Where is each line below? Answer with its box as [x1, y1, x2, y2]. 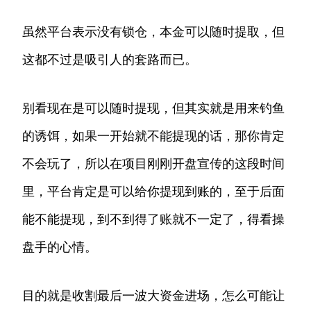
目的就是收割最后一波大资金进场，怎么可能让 [22, 288, 285, 303]
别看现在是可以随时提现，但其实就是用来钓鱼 [22, 101, 285, 116]
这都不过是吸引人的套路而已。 [22, 52, 197, 67]
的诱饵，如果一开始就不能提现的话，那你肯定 [22, 128, 285, 144]
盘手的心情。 [22, 239, 97, 255]
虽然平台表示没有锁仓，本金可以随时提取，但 [22, 24, 285, 40]
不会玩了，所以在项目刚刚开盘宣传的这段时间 [22, 156, 285, 171]
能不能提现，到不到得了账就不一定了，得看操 [22, 212, 285, 227]
